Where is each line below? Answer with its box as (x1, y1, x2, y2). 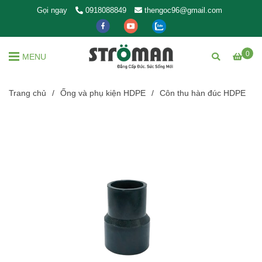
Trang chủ (9, 88, 46, 98)
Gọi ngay (37, 6, 67, 15)
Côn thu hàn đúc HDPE (160, 88, 246, 98)
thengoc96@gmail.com (144, 6, 222, 15)
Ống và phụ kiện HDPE (60, 88, 146, 98)
